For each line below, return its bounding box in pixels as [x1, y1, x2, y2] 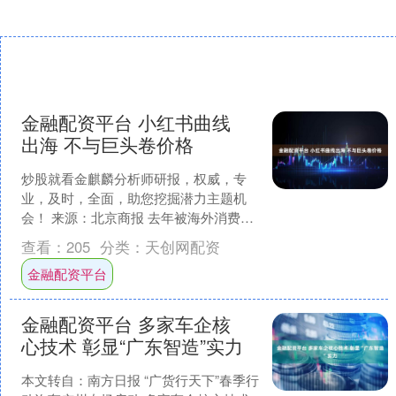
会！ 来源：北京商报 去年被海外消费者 [20, 208, 254, 227]
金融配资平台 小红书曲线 [20, 109, 231, 136]
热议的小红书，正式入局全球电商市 [20, 227, 233, 247]
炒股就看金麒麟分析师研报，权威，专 [20, 169, 247, 188]
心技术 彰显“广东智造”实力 [20, 332, 243, 360]
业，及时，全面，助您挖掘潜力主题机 [20, 188, 247, 208]
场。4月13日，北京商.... [20, 247, 163, 266]
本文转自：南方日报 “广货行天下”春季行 [20, 370, 259, 390]
